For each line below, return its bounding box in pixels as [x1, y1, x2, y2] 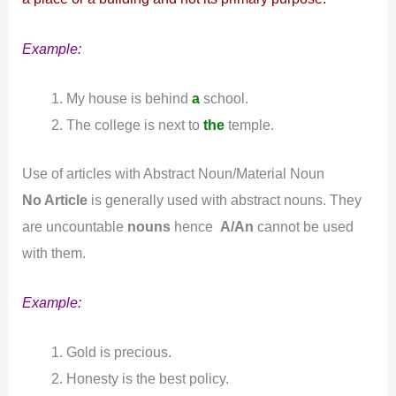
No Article [22, 191, 88, 208]
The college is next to [65, 116, 203, 133]
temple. [224, 116, 274, 133]
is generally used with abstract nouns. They [88, 191, 362, 208]
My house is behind [65, 89, 192, 106]
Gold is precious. [65, 344, 171, 361]
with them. [22, 244, 87, 261]
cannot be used [254, 217, 354, 234]
